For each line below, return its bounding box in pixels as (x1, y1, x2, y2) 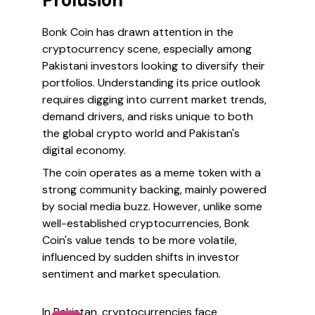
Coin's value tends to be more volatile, (42, 233, 237, 247)
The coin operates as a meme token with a (42, 165, 261, 180)
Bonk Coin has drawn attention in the (42, 25, 233, 39)
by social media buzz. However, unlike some (42, 199, 262, 214)
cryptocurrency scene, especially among (42, 41, 252, 56)
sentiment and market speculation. (42, 266, 221, 281)
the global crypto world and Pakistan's (42, 126, 240, 141)
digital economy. (42, 143, 126, 157)
